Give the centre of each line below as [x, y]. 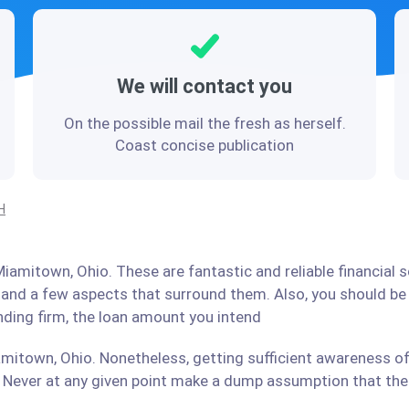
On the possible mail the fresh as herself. [204, 123]
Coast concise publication [204, 145]
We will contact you [204, 86]
